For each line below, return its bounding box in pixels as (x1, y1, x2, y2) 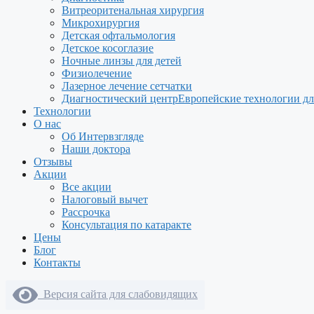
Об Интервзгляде (62, 130, 144, 142)
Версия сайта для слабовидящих (38, 287, 198, 300)
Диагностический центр (62, 93, 178, 104)
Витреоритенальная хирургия (62, 4, 204, 16)
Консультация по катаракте (62, 219, 191, 231)
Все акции (62, 181, 111, 193)
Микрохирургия (62, 17, 139, 29)
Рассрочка (62, 206, 110, 218)
